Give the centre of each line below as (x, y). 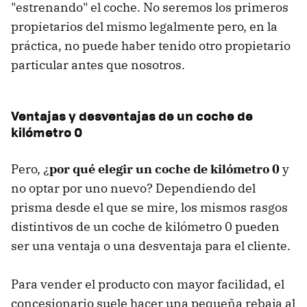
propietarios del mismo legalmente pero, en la (144, 26)
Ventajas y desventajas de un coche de (132, 115)
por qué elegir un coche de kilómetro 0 (164, 169)
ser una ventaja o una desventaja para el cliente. (151, 245)
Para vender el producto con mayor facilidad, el (148, 284)
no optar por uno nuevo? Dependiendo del (133, 188)
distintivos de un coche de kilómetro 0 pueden (145, 226)
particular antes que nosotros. (98, 64)
